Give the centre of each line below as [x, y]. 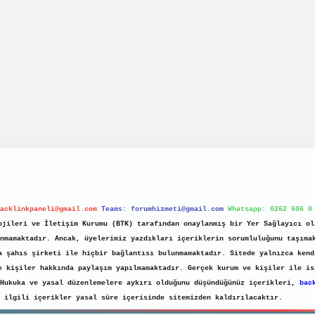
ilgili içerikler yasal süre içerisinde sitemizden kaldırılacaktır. [143, 298]
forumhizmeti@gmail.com [177, 210]
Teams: [116, 210]
